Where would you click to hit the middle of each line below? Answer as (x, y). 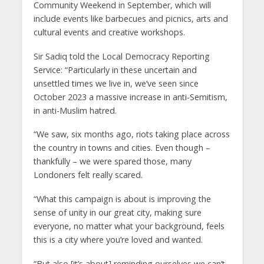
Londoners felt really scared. (88, 175)
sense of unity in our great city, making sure (117, 213)
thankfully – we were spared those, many (112, 161)
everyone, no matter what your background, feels (129, 226)
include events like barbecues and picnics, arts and (131, 18)
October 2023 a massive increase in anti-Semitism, (130, 97)
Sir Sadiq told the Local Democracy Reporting (121, 56)
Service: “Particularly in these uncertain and (115, 70)
